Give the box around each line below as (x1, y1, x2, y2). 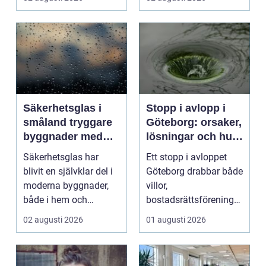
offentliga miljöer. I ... (23, 208, 111, 220)
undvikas (146, 159, 192, 172)
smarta (23, 145, 58, 157)
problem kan (146, 145, 210, 157)
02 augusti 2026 (23, 215, 83, 225)
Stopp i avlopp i (146, 102, 226, 115)
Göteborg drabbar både (146, 166, 243, 178)
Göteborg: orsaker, (146, 116, 242, 129)
